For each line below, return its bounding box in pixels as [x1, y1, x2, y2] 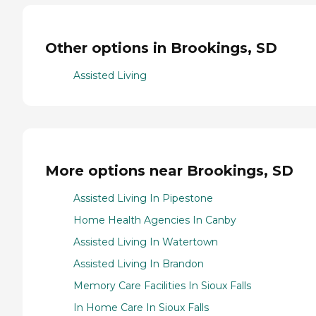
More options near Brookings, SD [45, 162, 293, 180]
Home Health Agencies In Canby [73, 213, 236, 226]
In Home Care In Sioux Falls [73, 300, 209, 314]
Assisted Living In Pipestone [73, 191, 213, 205]
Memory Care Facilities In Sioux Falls [73, 279, 251, 292]
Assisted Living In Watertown [73, 235, 218, 248]
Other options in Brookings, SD [45, 39, 277, 56]
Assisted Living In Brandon [73, 257, 204, 270]
